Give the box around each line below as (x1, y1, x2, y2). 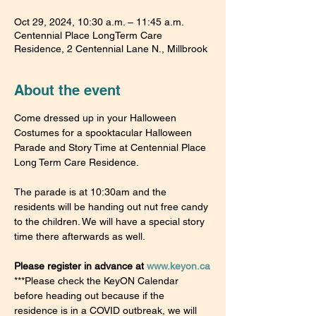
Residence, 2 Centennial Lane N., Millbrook (14, 43, 207, 54)
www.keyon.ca (147, 260, 210, 272)
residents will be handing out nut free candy (14, 201, 211, 212)
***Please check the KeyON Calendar (14, 275, 181, 286)
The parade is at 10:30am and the (14, 186, 169, 197)
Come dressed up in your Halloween (14, 112, 179, 123)
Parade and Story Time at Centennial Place (14, 142, 209, 153)
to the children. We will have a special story (14, 216, 207, 227)
